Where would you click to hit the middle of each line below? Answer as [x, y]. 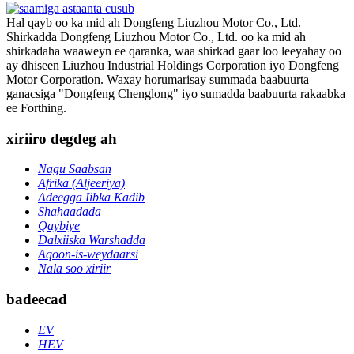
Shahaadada [70, 212]
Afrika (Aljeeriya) [81, 183]
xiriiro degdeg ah [62, 138]
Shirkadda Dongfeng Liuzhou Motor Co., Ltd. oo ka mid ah [156, 36]
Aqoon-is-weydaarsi [88, 254]
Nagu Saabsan [75, 169]
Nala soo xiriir [74, 269]
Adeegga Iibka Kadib [91, 198]
